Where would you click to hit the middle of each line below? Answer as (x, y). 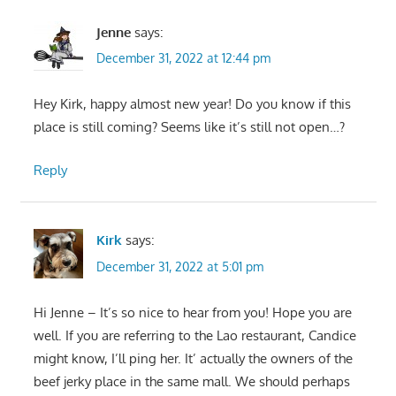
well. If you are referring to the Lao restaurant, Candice (194, 335)
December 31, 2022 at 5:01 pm (179, 266)
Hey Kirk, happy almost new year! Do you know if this (192, 104)
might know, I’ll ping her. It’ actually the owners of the (193, 358)
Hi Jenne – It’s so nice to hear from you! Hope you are (192, 312)
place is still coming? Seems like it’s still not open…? (189, 127)
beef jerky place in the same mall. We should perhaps (191, 381)
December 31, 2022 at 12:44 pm (183, 58)
